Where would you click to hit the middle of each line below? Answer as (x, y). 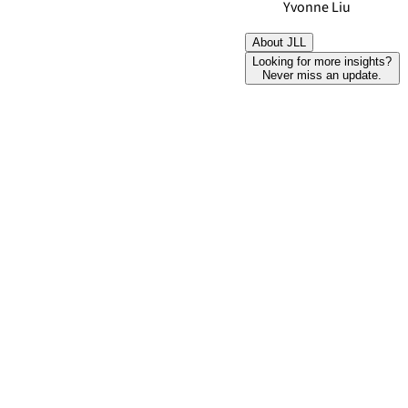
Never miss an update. (322, 75)
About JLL (279, 42)
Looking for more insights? (322, 61)
